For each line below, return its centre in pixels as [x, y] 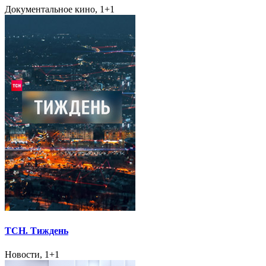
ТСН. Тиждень [37, 231]
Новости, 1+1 [32, 254]
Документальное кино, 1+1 [60, 9]
